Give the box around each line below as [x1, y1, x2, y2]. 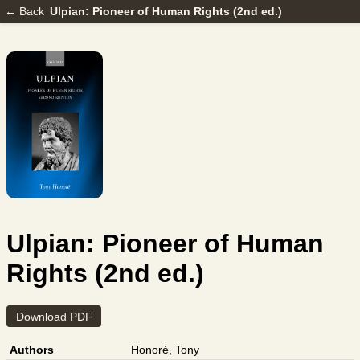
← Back [4, 4, 44, 18]
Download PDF [15, 309, 92, 323]
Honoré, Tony [131, 343, 200, 357]
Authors [10, 343, 55, 357]
